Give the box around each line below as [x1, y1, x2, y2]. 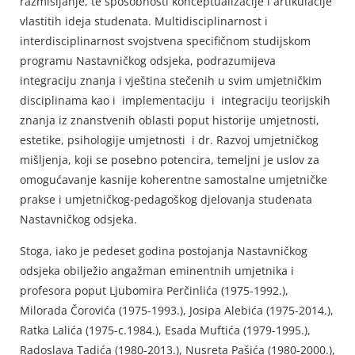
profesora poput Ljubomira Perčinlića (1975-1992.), [20, 282, 288, 298]
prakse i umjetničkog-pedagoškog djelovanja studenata [20, 192, 312, 208]
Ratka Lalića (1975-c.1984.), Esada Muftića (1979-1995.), [20, 322, 311, 338]
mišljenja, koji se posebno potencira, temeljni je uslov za [20, 152, 319, 168]
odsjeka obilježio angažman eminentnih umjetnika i [20, 262, 294, 278]
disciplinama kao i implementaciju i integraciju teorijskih [20, 93, 330, 109]
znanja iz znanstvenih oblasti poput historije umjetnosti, [20, 113, 319, 128]
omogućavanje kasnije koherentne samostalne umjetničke [20, 172, 327, 188]
